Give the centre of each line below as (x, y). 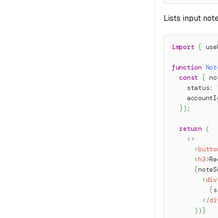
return (191, 128)
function (187, 67)
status (191, 88)
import (183, 47)
